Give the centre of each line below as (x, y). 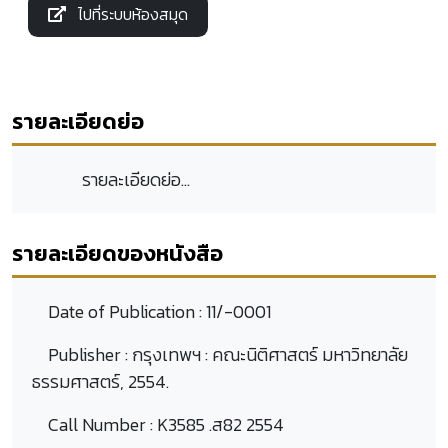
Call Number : (102, 424)
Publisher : (90, 354)
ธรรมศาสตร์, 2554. (100, 381)
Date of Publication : (127, 311)
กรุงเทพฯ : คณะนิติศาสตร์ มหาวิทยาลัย (270, 354)
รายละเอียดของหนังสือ (117, 253)
